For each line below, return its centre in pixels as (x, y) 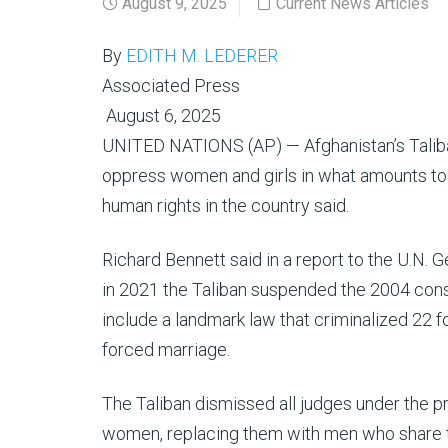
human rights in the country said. (225, 205)
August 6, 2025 (161, 115)
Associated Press (171, 85)
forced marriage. (166, 349)
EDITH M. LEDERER (202, 55)
